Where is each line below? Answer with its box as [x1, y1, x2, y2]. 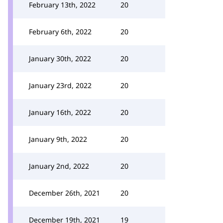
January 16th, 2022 [29, 108, 91, 117]
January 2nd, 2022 [29, 161, 89, 171]
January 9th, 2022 [29, 134, 87, 144]
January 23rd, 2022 [29, 81, 92, 90]
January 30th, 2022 [29, 54, 91, 63]
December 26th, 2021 [29, 188, 100, 198]
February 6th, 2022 [29, 27, 92, 36]
